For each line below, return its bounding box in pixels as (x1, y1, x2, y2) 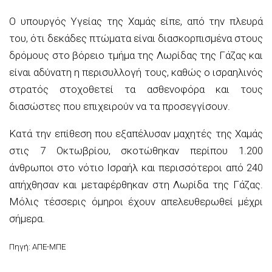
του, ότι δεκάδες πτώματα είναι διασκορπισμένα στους (9, 32, 263, 44)
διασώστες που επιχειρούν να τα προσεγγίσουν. (9, 100, 230, 112)
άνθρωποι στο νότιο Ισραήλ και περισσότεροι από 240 (9, 161, 263, 174)
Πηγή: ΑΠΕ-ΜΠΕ (9, 242, 66, 251)
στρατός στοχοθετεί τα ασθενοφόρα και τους (9, 83, 263, 95)
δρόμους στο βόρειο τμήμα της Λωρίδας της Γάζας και (9, 49, 263, 61)
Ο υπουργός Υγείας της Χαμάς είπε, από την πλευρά (9, 15, 263, 27)
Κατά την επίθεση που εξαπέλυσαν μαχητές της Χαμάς (9, 127, 263, 140)
